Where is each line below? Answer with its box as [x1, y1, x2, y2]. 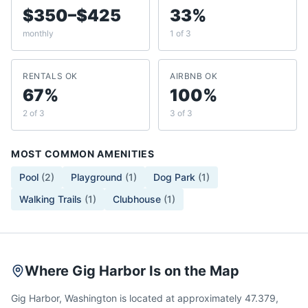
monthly [23, 28, 54, 38]
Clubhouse [113, 193, 161, 205]
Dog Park [153, 171, 195, 183]
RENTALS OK [23, 71, 78, 81]
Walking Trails [19, 193, 82, 205]
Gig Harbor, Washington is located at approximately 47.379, [11, 292, 278, 304]
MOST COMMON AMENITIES [11, 148, 155, 159]
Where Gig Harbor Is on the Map [25, 263, 239, 279]
